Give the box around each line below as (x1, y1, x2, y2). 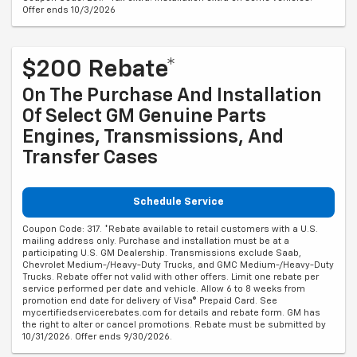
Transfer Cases (22, 148, 158, 168)
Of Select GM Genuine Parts (22, 107, 266, 127)
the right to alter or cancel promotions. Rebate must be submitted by (22, 320, 326, 329)
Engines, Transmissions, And (22, 127, 284, 147)
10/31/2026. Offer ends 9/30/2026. (22, 331, 172, 341)
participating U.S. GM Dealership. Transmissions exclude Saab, (22, 248, 301, 257)
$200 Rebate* (22, 58, 176, 83)
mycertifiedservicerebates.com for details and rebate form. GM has (22, 308, 320, 317)
